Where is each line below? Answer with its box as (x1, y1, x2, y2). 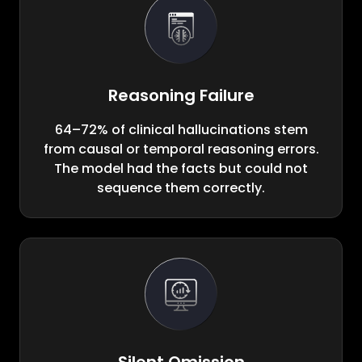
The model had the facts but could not (54, 159, 308, 179)
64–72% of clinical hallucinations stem (54, 120, 308, 140)
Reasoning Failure (107, 84, 255, 107)
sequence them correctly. (97, 179, 265, 198)
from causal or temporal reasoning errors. (43, 140, 319, 159)
